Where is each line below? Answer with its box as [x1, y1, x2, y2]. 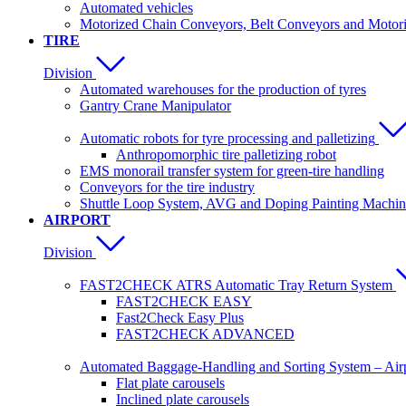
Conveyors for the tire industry [80, 179, 255, 195]
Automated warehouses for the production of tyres [80, 82, 366, 97]
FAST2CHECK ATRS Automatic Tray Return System [80, 277, 392, 293]
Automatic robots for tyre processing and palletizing [80, 130, 375, 146]
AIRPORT [43, 212, 111, 227]
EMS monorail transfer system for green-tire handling [80, 163, 384, 179]
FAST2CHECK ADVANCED [116, 326, 295, 342]
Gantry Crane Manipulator [80, 98, 231, 113]
